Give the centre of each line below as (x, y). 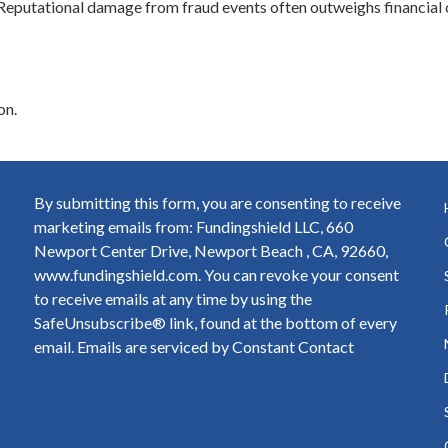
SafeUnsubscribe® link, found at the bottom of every (215, 322)
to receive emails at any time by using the (173, 298)
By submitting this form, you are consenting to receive (217, 202)
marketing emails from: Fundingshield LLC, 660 (193, 226)
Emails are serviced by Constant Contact (215, 346)
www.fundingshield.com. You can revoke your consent (216, 274)
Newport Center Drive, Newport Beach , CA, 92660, (211, 250)
